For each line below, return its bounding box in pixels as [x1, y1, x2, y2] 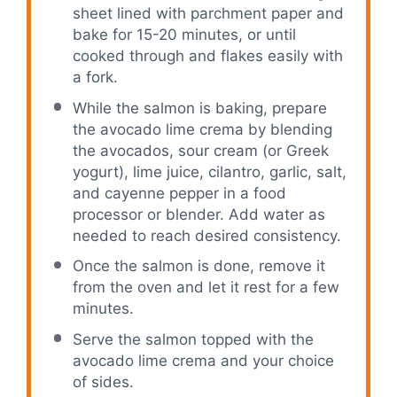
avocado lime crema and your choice [72, 351, 334, 370]
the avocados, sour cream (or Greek [72, 141, 329, 160]
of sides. [72, 372, 134, 391]
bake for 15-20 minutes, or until [72, 26, 296, 43]
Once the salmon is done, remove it [72, 257, 325, 276]
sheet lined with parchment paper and [72, 4, 344, 22]
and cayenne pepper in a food [72, 183, 286, 202]
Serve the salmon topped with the [72, 330, 314, 348]
